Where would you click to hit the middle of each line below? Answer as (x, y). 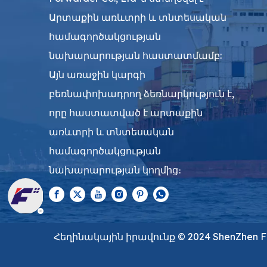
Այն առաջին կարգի (97, 74)
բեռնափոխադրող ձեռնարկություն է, (142, 94)
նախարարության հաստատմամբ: (135, 55)
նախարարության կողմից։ (116, 170)
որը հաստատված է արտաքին (126, 113)
